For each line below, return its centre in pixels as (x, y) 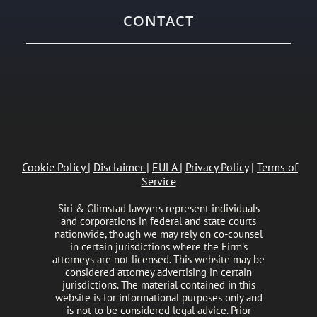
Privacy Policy (217, 167)
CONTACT (158, 21)
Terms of (277, 167)
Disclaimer (119, 167)
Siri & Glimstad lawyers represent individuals (158, 209)
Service (158, 181)
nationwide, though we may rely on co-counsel (158, 234)
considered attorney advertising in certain (158, 272)
